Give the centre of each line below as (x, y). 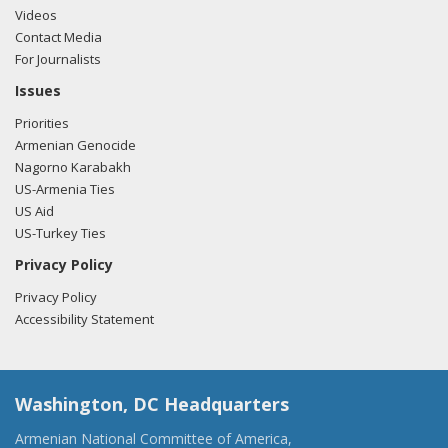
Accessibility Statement (84, 319)
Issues (38, 90)
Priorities (42, 123)
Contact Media (58, 37)
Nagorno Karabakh (73, 167)
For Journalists (58, 59)
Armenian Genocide (75, 145)
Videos (36, 15)
